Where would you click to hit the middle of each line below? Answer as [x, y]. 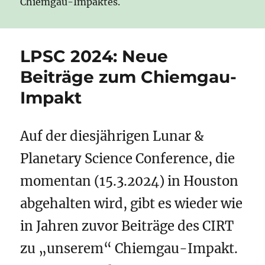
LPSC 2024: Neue [94, 56]
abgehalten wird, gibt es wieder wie [132, 204]
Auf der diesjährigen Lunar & [112, 136]
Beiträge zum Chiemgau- [129, 77]
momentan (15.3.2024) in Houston [130, 181]
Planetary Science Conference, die [128, 159]
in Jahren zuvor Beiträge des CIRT [127, 226]
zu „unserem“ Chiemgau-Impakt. [129, 249]
